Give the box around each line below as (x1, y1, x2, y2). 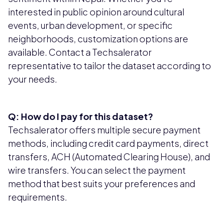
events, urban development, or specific (8, 19, 173, 31)
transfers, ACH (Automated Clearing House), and (8, 150, 210, 162)
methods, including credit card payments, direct (8, 137, 209, 149)
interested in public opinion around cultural (8, 5, 184, 17)
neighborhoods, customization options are (8, 32, 188, 44)
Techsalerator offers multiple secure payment (8, 123, 201, 135)
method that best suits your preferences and (8, 177, 195, 189)
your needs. (8, 73, 57, 85)
